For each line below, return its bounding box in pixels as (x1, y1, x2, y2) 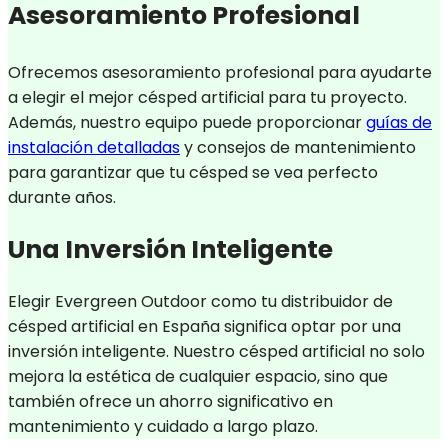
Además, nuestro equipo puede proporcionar (8, 110, 366, 134)
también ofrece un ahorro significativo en (8, 390, 333, 414)
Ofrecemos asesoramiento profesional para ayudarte (8, 60, 432, 84)
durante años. (8, 185, 116, 209)
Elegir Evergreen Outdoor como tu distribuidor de (8, 290, 393, 314)
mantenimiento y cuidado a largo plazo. (8, 415, 318, 439)
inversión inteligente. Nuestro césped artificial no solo (8, 340, 425, 364)
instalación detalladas (8, 135, 180, 159)
